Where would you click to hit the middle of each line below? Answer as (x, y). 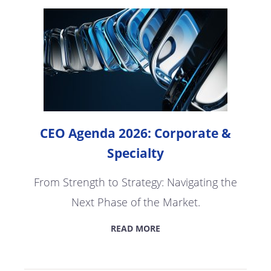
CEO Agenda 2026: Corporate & (135, 133)
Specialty (135, 153)
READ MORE (135, 228)
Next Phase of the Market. (135, 202)
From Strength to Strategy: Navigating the (135, 182)
